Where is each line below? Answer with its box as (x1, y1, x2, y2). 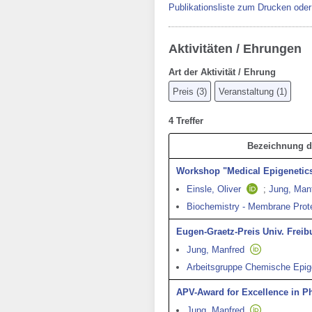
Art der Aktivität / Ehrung (169, 67, 276, 77)
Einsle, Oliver (187, 184, 241, 194)
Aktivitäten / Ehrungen (169, 42, 302, 56)
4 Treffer (169, 116, 203, 126)
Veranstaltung (219, 86, 274, 97)
